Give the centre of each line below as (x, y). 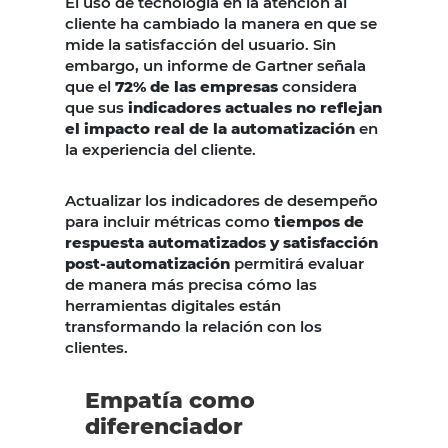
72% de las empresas (196, 87)
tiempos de (317, 222)
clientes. (96, 348)
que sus (96, 108)
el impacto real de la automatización (210, 129)
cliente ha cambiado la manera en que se (221, 24)
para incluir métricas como (167, 222)
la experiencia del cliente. (160, 150)
